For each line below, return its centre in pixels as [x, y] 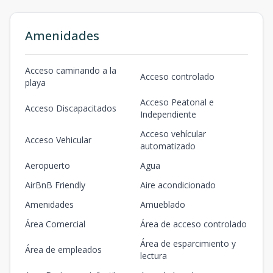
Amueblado [163, 205]
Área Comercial [55, 224]
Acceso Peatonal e [177, 102]
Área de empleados [63, 250]
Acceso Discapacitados [71, 108]
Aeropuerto [48, 166]
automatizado [168, 146]
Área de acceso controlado [193, 224]
